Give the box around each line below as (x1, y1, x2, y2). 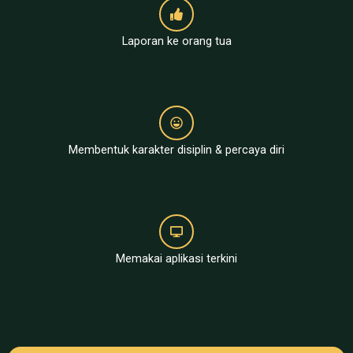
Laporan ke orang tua (121, 33, 232, 48)
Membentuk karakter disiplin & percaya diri (69, 142, 284, 157)
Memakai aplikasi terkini (116, 251, 237, 266)
